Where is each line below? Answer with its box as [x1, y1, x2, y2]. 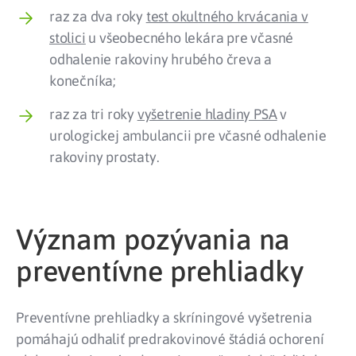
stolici [49, 29, 86, 46]
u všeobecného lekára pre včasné [85, 29, 294, 46]
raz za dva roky [49, 7, 146, 25]
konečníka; [49, 72, 117, 89]
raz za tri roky [49, 105, 137, 122]
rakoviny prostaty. [49, 148, 160, 165]
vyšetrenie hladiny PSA [137, 105, 277, 122]
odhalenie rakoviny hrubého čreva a [49, 50, 273, 68]
